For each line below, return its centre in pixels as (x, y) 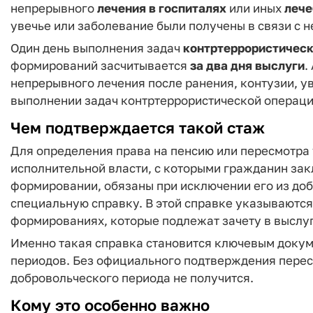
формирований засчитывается (100, 65)
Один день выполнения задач (97, 48)
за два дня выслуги (247, 65)
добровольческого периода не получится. (132, 278)
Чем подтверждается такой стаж (138, 128)
